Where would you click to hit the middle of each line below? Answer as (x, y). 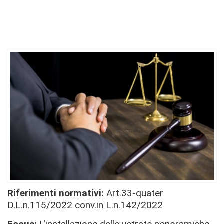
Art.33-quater (135, 193)
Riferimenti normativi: (57, 193)
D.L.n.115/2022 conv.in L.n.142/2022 (85, 205)
